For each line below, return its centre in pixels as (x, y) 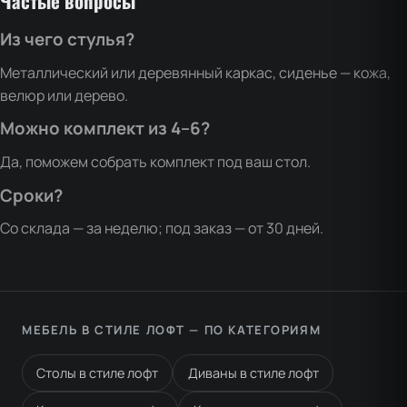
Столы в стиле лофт (98, 373)
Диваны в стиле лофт (253, 373)
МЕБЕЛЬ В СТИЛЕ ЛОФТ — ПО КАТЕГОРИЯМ (172, 330)
